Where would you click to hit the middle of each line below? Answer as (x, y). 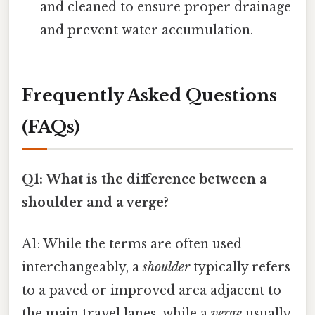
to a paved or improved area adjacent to (152, 291)
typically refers (240, 268)
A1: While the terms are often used (132, 244)
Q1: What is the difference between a (144, 179)
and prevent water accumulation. (147, 30)
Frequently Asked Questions (149, 95)
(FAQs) (51, 127)
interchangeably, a (82, 268)
